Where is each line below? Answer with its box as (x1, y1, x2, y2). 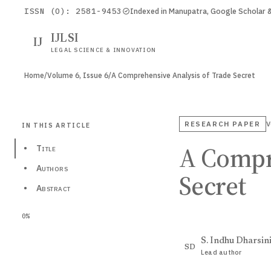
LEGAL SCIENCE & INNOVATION (51, 45, 157, 54)
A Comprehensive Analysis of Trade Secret (111, 71, 255, 80)
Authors (36, 163, 68, 174)
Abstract (36, 183, 71, 194)
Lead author (201, 248, 242, 256)
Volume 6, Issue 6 (47, 71, 108, 80)
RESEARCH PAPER (184, 119, 261, 128)
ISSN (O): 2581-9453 (24, 6, 122, 16)
